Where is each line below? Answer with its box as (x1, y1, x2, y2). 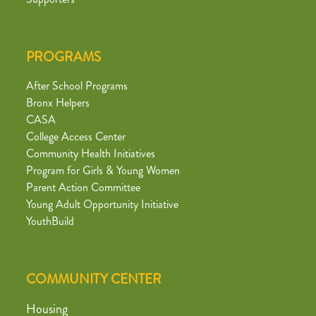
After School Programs (26, 78, 128, 95)
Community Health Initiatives (26, 145, 155, 162)
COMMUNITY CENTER (26, 269, 162, 289)
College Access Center (26, 128, 126, 145)
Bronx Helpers (26, 95, 90, 111)
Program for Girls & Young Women (26, 162, 180, 179)
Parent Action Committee (26, 179, 140, 196)
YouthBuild (26, 213, 74, 230)
